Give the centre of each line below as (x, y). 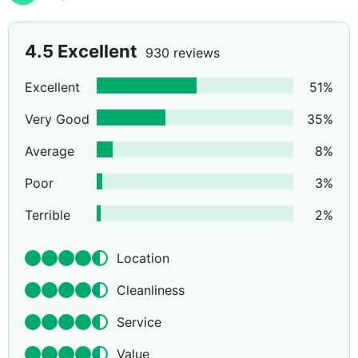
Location (143, 259)
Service (139, 322)
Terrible (48, 215)
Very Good (57, 119)
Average (50, 151)
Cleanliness (151, 290)
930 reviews (183, 53)
